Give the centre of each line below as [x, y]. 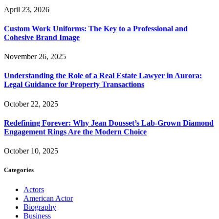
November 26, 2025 [35, 57]
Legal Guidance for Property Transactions [74, 85]
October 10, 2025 [31, 151]
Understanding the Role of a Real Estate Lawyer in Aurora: [103, 76]
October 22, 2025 [31, 104]
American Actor [48, 198]
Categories [19, 170]
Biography [40, 207]
